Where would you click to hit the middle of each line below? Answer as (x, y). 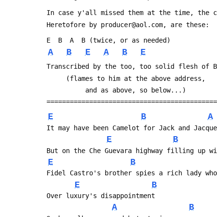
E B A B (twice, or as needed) (108, 40)
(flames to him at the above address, (138, 78)
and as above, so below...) (136, 90)
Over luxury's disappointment (101, 196)
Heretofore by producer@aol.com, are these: (128, 24)
